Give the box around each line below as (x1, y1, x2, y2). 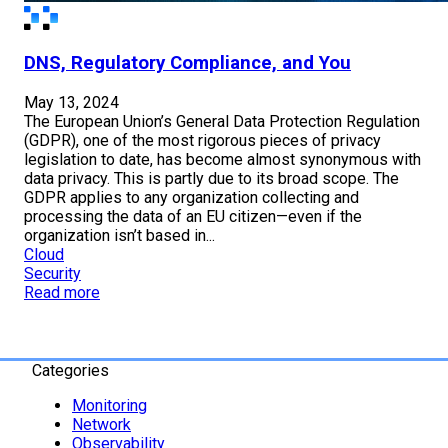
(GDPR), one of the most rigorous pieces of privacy (24, 130, 381, 150)
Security (24, 263, 81, 283)
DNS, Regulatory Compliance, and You (24, 52, 351, 75)
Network (72, 414, 131, 434)
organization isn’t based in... (24, 225, 215, 245)
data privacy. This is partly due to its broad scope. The (24, 168, 399, 188)
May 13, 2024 (24, 92, 119, 112)
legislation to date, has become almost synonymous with (24, 149, 421, 169)
